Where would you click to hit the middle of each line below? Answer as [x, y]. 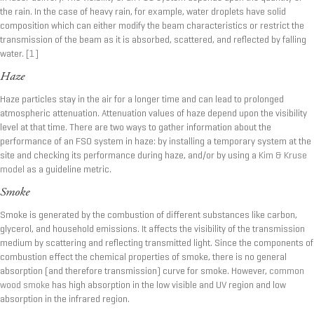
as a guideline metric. [68, 170]
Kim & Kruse [283, 156]
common [287, 272]
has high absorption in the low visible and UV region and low [168, 286]
